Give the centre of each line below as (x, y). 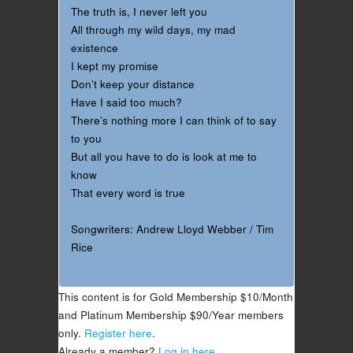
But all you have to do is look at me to (164, 156)
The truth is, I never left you (139, 11)
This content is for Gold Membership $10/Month (176, 296)
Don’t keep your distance (133, 84)
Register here (118, 333)
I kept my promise (115, 65)
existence (95, 47)
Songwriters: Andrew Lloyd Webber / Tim (172, 229)
